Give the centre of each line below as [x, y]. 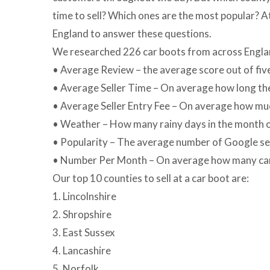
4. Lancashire [82, 250]
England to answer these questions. [132, 33]
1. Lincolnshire [84, 196]
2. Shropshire [82, 214]
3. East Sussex [84, 232]
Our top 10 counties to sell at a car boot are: [151, 178]
